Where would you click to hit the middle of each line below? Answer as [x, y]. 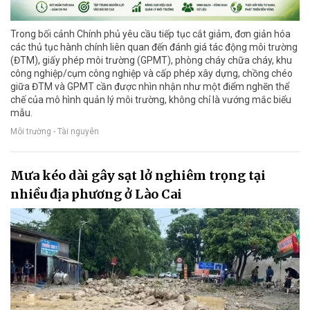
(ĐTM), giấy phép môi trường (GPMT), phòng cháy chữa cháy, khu [151, 61]
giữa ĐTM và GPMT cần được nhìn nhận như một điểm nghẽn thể [150, 87]
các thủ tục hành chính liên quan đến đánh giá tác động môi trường [154, 47]
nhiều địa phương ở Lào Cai [96, 194]
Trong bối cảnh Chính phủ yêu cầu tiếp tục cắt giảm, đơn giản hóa [151, 34]
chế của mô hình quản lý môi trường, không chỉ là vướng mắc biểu [151, 100]
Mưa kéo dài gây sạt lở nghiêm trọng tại [138, 176]
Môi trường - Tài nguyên [55, 132]
